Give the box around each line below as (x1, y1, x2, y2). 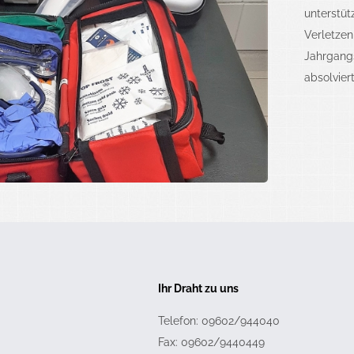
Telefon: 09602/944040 (158, 314, 280, 328)
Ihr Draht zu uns (158, 282, 239, 296)
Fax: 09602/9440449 (158, 336, 265, 349)
